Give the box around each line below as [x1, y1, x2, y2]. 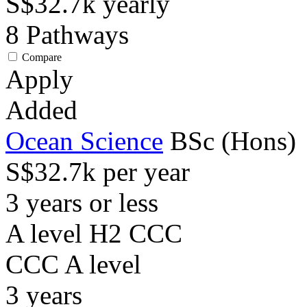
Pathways [26, 20, 129, 49]
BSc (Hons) [170, 126, 296, 156]
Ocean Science [5, 126, 163, 156]
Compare [22, 51, 62, 63]
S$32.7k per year [5, 157, 190, 186]
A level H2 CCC [5, 219, 182, 248]
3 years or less [5, 188, 158, 217]
